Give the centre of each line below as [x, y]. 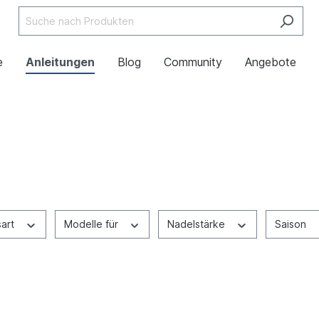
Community [193, 62]
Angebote [271, 62]
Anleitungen [60, 62]
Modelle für [92, 224]
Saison [292, 224]
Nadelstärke [198, 224]
